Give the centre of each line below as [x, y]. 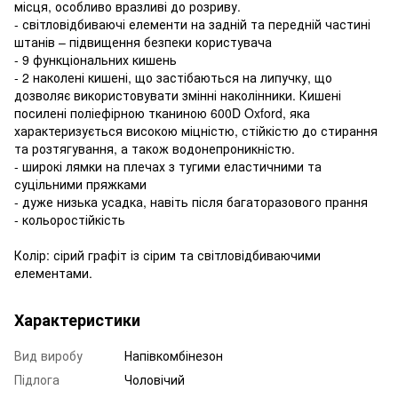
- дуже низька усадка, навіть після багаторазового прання [191, 201]
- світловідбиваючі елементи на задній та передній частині [192, 24]
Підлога [37, 379]
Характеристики [77, 319]
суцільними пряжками [80, 183]
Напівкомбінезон [174, 355]
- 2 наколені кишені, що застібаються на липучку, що [173, 77]
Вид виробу [48, 355]
